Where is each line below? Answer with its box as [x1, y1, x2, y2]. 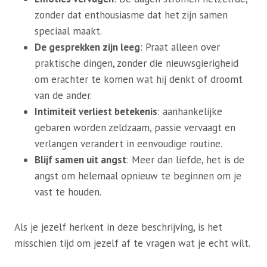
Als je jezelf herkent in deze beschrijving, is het [14, 221, 222, 234]
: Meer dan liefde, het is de [126, 153, 244, 166]
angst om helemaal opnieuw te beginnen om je [35, 169, 241, 182]
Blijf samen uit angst [35, 153, 126, 166]
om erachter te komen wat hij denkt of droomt [35, 73, 243, 86]
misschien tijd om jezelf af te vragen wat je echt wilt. [14, 237, 250, 250]
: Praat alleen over [140, 41, 220, 54]
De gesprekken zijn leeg [35, 41, 140, 54]
